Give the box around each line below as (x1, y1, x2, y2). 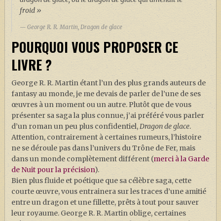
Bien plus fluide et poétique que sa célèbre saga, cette (11, 176, 191, 185)
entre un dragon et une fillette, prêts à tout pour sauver (11, 198, 199, 207)
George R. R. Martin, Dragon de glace (27, 24, 123, 31)
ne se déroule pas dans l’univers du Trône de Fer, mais (11, 144, 195, 153)
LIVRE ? (11, 55, 52, 75)
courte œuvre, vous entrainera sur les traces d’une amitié (11, 187, 206, 196)
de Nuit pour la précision (11, 165, 95, 175)
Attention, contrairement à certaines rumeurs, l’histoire (11, 133, 201, 142)
